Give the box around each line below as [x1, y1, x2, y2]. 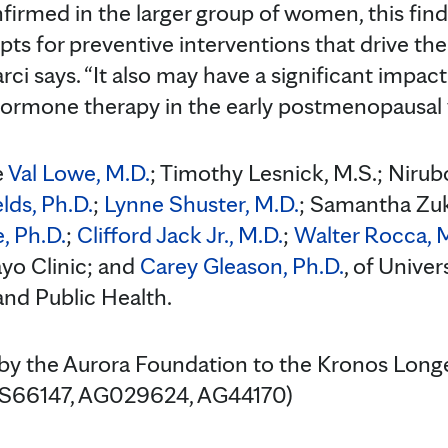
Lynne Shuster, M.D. [104, 188, 299, 218]
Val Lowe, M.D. [8, 157, 150, 187]
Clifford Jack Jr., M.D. [77, 219, 283, 249]
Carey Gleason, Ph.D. [140, 250, 344, 280]
